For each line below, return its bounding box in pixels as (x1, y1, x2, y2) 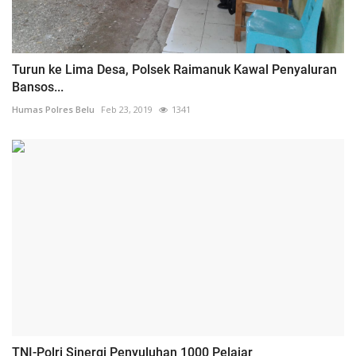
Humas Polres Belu (12, 103, 95, 115)
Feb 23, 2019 (101, 103, 153, 115)
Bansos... (12, 79, 64, 95)
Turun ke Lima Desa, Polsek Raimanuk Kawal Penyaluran (12, 61, 337, 77)
